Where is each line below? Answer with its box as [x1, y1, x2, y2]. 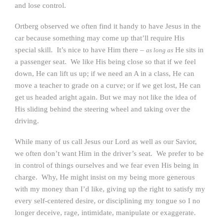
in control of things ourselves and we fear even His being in [15, 161, 199, 169]
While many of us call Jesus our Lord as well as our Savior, [15, 138, 197, 146]
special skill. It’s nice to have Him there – [15, 46, 146, 54]
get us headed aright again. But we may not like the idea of [15, 93, 196, 101]
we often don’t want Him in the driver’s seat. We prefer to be [15, 149, 204, 157]
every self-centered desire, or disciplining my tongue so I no [15, 197, 200, 205]
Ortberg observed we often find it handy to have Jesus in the [15, 22, 201, 30]
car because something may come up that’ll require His [15, 34, 184, 42]
